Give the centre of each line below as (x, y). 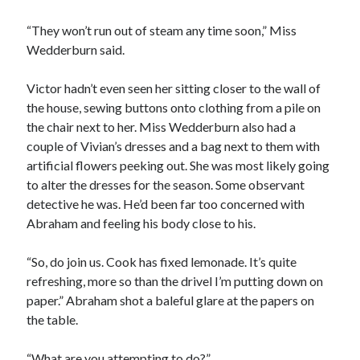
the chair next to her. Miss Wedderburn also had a (162, 127)
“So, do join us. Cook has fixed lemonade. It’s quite (162, 262)
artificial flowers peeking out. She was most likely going (178, 165)
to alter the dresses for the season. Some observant (166, 184)
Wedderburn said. (76, 49)
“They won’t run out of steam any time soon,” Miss (162, 30)
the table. (53, 319)
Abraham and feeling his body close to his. (141, 223)
